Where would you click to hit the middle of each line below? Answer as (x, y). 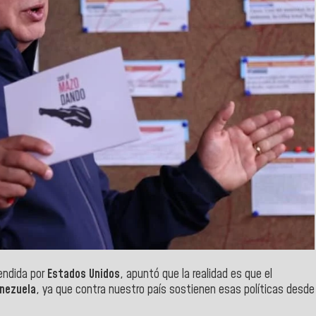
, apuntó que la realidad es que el (196, 274)
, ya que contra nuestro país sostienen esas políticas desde (175, 290)
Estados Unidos (84, 274)
